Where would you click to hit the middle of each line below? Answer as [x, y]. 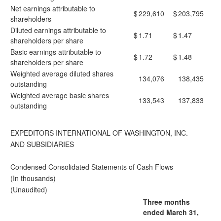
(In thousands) [33, 178]
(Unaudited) [29, 189]
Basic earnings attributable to [56, 52]
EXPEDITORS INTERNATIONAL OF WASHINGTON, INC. [99, 133]
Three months [166, 202]
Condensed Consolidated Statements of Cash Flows [92, 167]
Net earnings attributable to [53, 8]
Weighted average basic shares [60, 95]
